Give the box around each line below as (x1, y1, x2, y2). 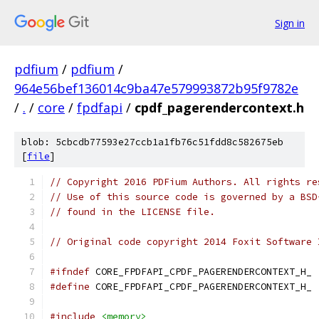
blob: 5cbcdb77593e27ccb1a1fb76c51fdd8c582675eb (21, 136, 283, 148)
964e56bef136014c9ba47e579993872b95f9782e (14, 80, 298, 97)
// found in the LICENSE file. (50, 206, 215, 218)
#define (50, 281, 90, 293)
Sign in (275, 16, 305, 30)
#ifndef (50, 266, 90, 278)
